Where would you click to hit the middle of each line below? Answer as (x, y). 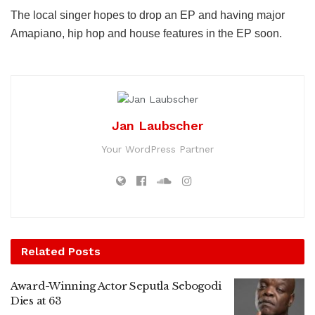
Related (43, 251)
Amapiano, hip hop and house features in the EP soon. (146, 34)
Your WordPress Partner (157, 149)
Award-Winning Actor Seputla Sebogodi (116, 285)
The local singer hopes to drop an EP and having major (148, 15)
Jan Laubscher (157, 125)
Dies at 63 (36, 300)
